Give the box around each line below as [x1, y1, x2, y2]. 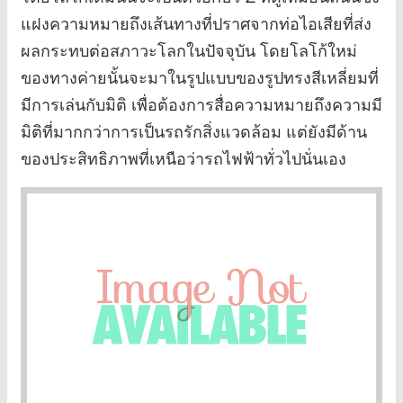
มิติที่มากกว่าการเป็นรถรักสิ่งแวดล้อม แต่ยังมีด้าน [21, 119, 367, 143]
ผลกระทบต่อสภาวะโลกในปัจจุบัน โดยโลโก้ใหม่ [21, 38, 357, 62]
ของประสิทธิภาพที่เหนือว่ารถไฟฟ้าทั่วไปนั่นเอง [21, 146, 346, 170]
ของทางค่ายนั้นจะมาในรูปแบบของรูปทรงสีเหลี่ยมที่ [21, 65, 379, 89]
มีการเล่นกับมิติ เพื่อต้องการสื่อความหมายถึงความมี [21, 92, 382, 116]
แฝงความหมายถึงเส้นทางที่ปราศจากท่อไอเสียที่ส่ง [21, 11, 372, 35]
